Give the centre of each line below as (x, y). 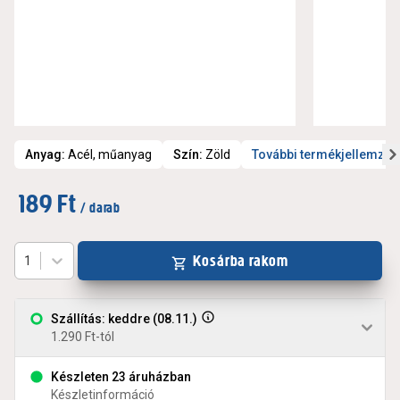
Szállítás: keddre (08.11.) (124, 319)
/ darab (100, 208)
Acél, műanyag (110, 155)
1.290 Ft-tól (83, 337)
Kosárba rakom (241, 261)
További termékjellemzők (325, 155)
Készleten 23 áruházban (121, 377)
